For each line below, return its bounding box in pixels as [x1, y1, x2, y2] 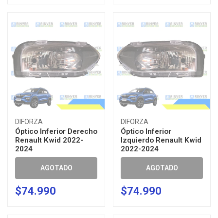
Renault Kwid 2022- [15, 136, 83, 145]
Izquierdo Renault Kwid [121, 136, 201, 145]
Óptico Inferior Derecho [15, 127, 97, 136]
